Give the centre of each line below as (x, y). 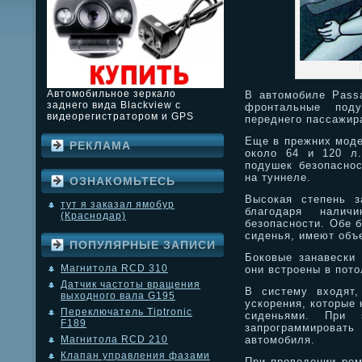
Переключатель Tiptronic (126, 312)
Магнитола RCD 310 (114, 269)
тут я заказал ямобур (118, 205)
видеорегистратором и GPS (120, 117)
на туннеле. (278, 177)
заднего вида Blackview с (114, 105)
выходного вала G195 (118, 296)
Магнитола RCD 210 (114, 340)
